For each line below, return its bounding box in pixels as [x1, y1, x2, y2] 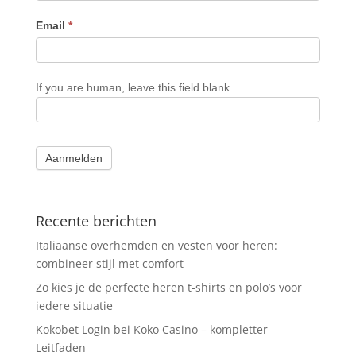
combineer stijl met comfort [35, 256, 184, 271]
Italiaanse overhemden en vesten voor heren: [35, 238, 277, 253]
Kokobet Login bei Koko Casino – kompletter [35, 322, 268, 337]
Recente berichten [35, 211, 157, 230]
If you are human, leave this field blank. [35, 81, 233, 94]
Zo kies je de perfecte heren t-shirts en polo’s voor [35, 280, 302, 295]
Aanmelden [44, 152, 103, 164]
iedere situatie [35, 298, 113, 313]
